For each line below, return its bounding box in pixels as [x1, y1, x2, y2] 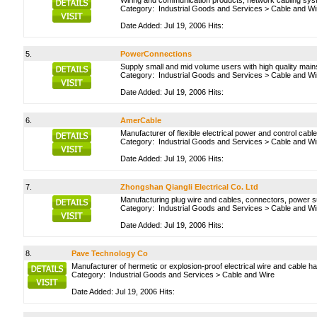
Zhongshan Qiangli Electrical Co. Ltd [120, 183, 258, 191]
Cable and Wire [222, 270, 275, 279]
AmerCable [120, 116, 161, 125]
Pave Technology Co [71, 249, 148, 258]
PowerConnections [120, 50, 192, 58]
